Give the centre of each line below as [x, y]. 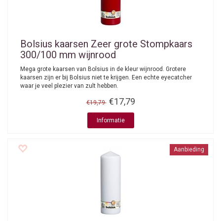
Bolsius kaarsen [54, 44]
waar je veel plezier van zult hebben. [69, 86]
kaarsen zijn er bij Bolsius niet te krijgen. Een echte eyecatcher [106, 77]
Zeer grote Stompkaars [140, 44]
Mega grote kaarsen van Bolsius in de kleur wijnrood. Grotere [103, 69]
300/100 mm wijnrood [68, 55]
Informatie [110, 120]
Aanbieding [189, 149]
